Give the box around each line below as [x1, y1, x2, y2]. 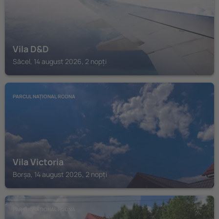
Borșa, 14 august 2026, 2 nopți [13, 170, 107, 179]
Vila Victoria [13, 156, 64, 168]
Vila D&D [13, 43, 49, 55]
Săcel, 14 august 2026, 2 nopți [13, 57, 107, 66]
